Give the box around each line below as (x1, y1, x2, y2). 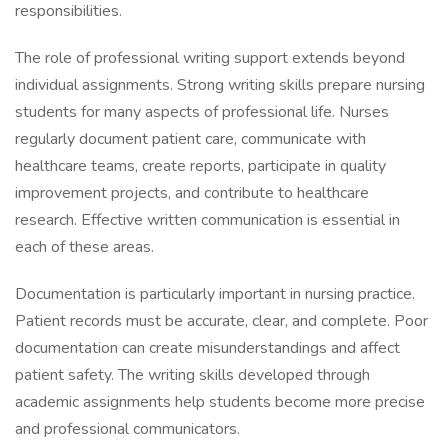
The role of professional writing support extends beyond (15, 47, 405, 69)
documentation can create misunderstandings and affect (15, 337, 400, 359)
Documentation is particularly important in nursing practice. (15, 283, 415, 305)
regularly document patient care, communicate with (15, 128, 366, 150)
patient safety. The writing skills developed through (15, 364, 370, 386)
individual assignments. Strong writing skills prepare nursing (15, 74, 425, 96)
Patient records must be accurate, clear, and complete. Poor (15, 310, 428, 332)
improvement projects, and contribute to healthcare (15, 182, 369, 204)
